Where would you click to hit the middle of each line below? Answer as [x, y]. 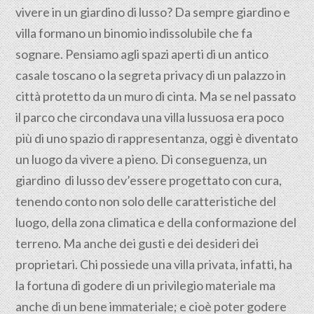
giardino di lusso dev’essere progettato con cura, [149, 180]
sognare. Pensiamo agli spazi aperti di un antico [142, 54]
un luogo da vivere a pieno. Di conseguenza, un [142, 159]
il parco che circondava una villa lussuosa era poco [150, 117]
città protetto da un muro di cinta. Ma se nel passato [156, 96]
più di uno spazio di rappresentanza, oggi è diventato [157, 138]
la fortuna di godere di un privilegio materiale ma [146, 285]
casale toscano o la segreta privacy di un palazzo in [151, 75]
